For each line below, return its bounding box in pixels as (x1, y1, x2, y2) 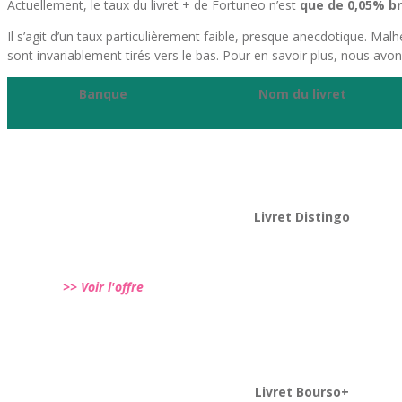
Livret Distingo (254, 208, 350, 225)
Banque (79, 85, 127, 102)
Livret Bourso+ (255, 383, 349, 400)
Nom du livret (258, 85, 346, 102)
